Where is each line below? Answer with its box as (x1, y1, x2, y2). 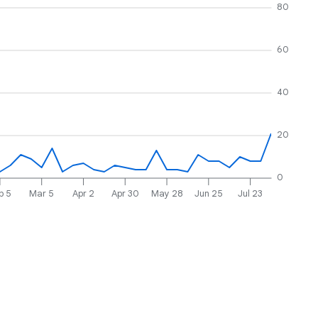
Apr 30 (111, 187, 139, 199)
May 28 (150, 187, 183, 199)
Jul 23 (238, 187, 263, 199)
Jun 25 (194, 187, 223, 199)
